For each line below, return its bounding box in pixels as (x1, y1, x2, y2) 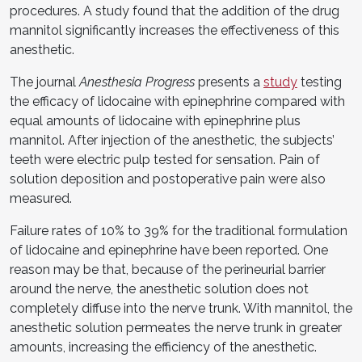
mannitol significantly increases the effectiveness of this (10, 22, 339, 38)
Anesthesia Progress (79, 74, 195, 90)
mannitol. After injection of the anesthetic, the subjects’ (10, 132, 335, 148)
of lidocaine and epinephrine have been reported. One (10, 242, 328, 258)
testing (297, 74, 342, 90)
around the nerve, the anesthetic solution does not (10, 280, 309, 297)
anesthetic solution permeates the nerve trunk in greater (10, 319, 342, 335)
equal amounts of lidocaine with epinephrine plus (10, 112, 301, 128)
